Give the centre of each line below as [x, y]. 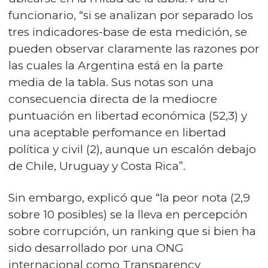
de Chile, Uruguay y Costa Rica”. [97, 166]
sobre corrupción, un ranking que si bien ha [132, 231]
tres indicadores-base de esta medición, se [128, 32]
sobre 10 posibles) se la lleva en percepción [128, 214]
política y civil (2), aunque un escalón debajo [132, 149]
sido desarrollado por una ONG [96, 248]
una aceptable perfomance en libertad [117, 133]
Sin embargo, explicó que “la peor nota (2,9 [129, 198]
